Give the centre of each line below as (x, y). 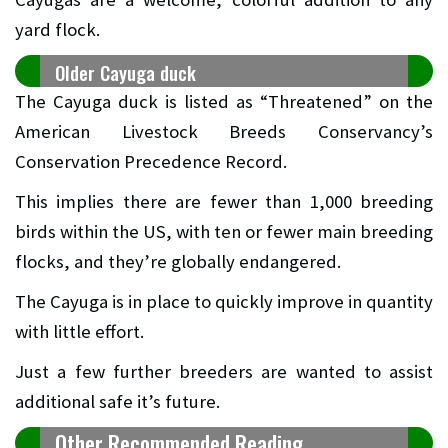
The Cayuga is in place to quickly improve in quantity (224, 302)
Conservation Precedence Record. (151, 162)
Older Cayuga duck (125, 73)
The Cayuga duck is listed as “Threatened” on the (224, 102)
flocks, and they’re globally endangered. (178, 262)
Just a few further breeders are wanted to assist (224, 372)
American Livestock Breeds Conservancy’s (224, 132)
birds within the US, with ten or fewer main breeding (224, 232)
